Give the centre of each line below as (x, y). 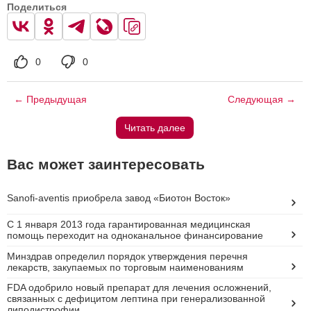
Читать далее (154, 127)
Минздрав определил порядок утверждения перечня (127, 257)
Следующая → (261, 99)
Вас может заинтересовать (106, 164)
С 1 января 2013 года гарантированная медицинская (129, 225)
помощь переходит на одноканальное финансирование (135, 236)
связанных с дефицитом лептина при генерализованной (136, 298)
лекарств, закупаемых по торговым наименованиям (125, 268)
